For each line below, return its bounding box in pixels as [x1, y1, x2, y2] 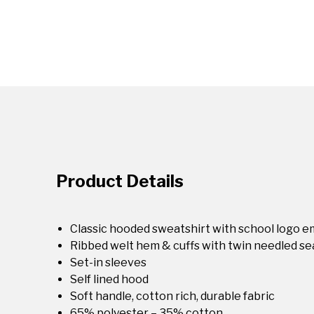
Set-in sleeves [70, 256, 146, 269]
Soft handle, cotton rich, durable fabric [70, 289, 275, 303]
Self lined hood [70, 273, 149, 286]
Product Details [56, 171, 184, 191]
